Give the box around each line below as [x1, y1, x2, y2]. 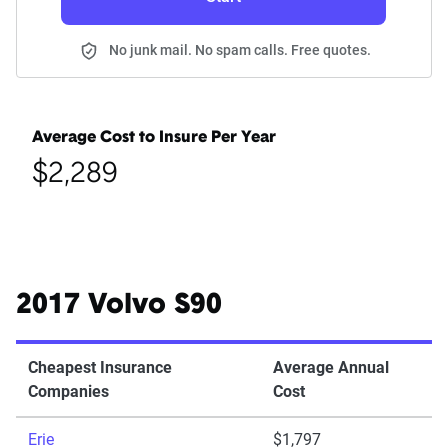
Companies [28, 382, 109, 402]
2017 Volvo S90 [16, 292, 222, 321]
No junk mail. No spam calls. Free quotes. [109, 42, 371, 59]
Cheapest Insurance [28, 358, 172, 378]
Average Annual [273, 358, 389, 378]
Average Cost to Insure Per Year [32, 130, 276, 147]
